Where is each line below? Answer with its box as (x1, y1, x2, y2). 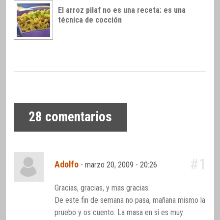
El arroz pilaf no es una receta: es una (58, 5, 186, 15)
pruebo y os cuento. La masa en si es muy (55, 207, 184, 217)
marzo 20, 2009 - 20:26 (85, 160, 160, 169)
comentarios (42, 109, 112, 125)
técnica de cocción (58, 15, 122, 25)
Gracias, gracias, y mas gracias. (55, 183, 150, 192)
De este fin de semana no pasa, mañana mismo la (55, 195, 206, 205)
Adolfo (55, 159, 79, 169)
